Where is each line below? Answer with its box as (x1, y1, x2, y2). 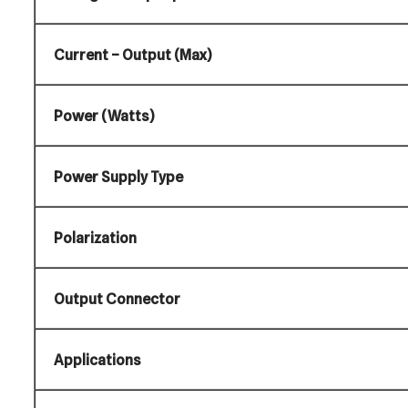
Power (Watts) (54, 107, 155, 126)
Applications (54, 352, 141, 370)
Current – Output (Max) (54, 46, 212, 65)
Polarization (54, 229, 137, 248)
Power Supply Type (54, 168, 183, 187)
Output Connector (54, 291, 180, 309)
